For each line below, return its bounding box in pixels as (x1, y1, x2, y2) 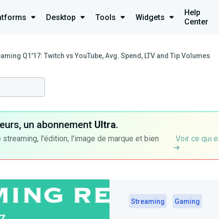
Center (184, 17, 208, 26)
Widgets (135, 12, 165, 22)
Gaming (175, 197, 200, 205)
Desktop (46, 12, 76, 22)
